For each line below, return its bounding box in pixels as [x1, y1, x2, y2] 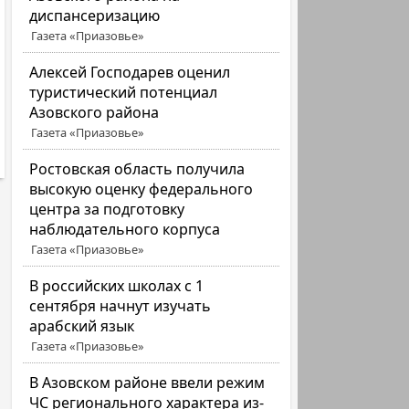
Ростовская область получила [29, 159, 246, 179]
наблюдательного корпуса [29, 219, 221, 239]
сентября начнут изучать [29, 296, 212, 316]
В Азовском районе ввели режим [29, 372, 266, 393]
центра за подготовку [29, 199, 185, 219]
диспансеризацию [29, 5, 161, 26]
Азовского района [29, 102, 160, 122]
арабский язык [29, 316, 135, 336]
